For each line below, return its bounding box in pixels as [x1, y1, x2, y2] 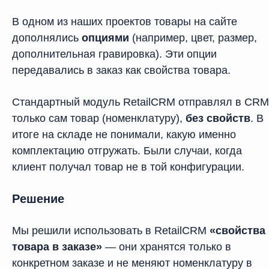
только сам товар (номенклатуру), [12, 112, 186, 124]
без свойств [186, 112, 250, 124]
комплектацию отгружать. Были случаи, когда [12, 145, 242, 157]
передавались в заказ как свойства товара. [12, 64, 231, 76]
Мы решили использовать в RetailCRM [12, 225, 210, 237]
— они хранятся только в [102, 241, 231, 253]
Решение [12, 192, 64, 205]
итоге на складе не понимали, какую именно [12, 128, 236, 141]
